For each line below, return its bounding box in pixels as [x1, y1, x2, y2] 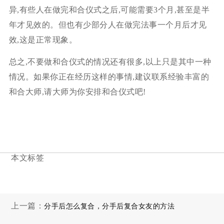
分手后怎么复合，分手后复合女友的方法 [44, 202, 175, 210]
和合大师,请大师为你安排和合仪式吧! [8, 87, 146, 96]
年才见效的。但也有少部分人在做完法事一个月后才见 [8, 20, 207, 29]
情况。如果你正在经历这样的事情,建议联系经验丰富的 [8, 72, 209, 81]
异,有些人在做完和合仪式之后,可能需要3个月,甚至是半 [8, 5, 210, 14]
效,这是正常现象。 [8, 35, 77, 44]
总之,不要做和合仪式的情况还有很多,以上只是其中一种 [8, 57, 211, 66]
